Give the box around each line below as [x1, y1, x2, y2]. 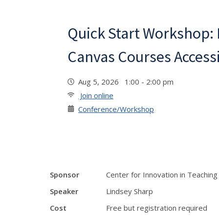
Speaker [50, 186, 78, 196]
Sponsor [50, 170, 79, 179]
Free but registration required [106, 203, 207, 213]
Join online [78, 90, 113, 100]
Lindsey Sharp [106, 186, 153, 196]
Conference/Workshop [78, 104, 154, 114]
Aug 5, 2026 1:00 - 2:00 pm [78, 77, 177, 87]
